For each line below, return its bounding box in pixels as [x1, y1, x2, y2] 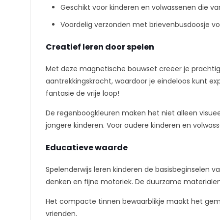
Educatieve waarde [46, 142, 128, 153]
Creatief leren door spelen [46, 41, 154, 53]
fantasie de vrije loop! [46, 88, 119, 98]
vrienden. [46, 209, 77, 219]
